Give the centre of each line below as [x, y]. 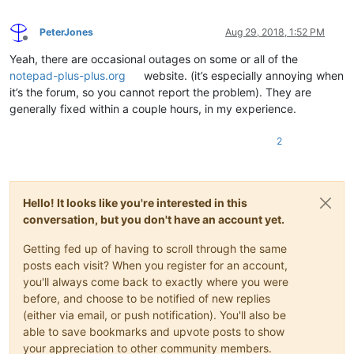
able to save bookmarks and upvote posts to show [154, 332]
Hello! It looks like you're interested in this [135, 203]
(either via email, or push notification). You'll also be [154, 315]
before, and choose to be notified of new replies [147, 299]
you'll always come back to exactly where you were [156, 282]
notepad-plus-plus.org [68, 76]
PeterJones [66, 32]
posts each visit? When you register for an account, [155, 265]
